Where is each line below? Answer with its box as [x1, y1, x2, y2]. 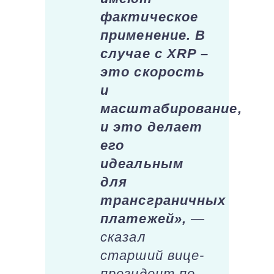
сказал [100, 229, 146, 245]
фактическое [100, 9, 199, 25]
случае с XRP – [100, 46, 209, 62]
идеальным [100, 156, 183, 172]
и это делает [100, 119, 203, 135]
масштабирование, [100, 101, 242, 117]
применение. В [100, 28, 206, 43]
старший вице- [100, 248, 205, 264]
